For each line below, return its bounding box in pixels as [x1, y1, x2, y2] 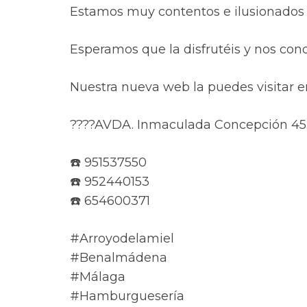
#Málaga [70, 269, 125, 285]
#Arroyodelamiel [70, 231, 174, 247]
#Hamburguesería [70, 288, 184, 304]
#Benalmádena [70, 250, 167, 266]
